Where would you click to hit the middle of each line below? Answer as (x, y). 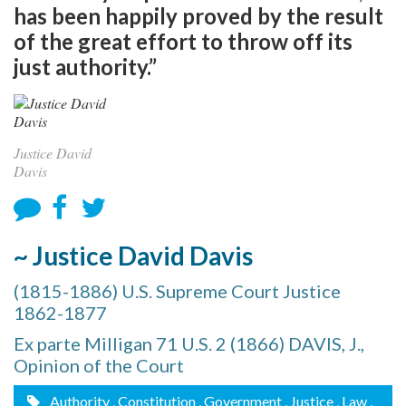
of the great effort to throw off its (183, 41)
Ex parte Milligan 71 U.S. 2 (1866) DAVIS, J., (189, 343)
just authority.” (85, 67)
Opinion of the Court (99, 365)
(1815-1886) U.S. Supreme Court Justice (177, 291)
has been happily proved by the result (198, 16)
